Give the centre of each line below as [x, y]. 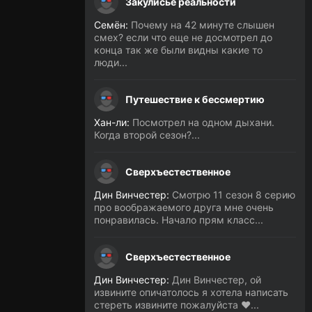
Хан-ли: [112, 122]
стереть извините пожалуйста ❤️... [177, 305]
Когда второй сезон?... [147, 135]
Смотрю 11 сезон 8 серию [232, 195]
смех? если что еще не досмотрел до [183, 37]
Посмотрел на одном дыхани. [202, 122]
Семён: [111, 25]
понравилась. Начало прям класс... [179, 220]
